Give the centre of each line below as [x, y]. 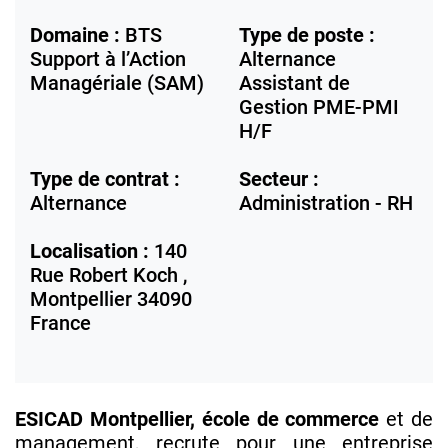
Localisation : [89, 251]
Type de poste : [307, 35]
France [60, 323]
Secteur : [279, 179]
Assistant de [294, 83]
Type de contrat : [105, 179]
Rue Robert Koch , [108, 275]
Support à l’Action [108, 59]
